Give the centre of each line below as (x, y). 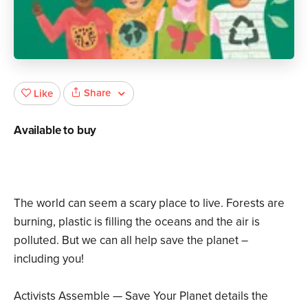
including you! (49, 258)
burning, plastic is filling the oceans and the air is (137, 221)
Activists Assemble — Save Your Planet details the (141, 296)
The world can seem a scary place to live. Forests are (149, 203)
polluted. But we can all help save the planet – (131, 240)
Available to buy (55, 130)
